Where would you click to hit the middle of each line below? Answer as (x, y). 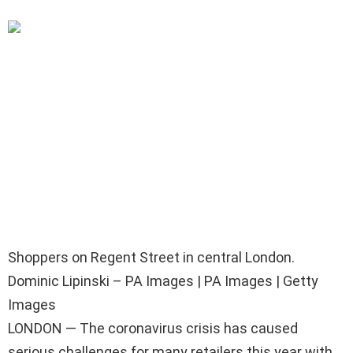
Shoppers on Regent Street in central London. (151, 257)
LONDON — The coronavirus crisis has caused (153, 328)
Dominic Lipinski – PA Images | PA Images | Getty (163, 281)
